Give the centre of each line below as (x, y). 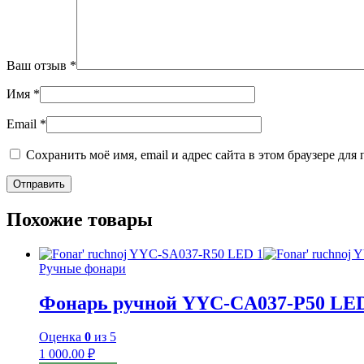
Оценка (62, 337)
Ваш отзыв (38, 65)
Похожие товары (80, 219)
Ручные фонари (82, 268)
